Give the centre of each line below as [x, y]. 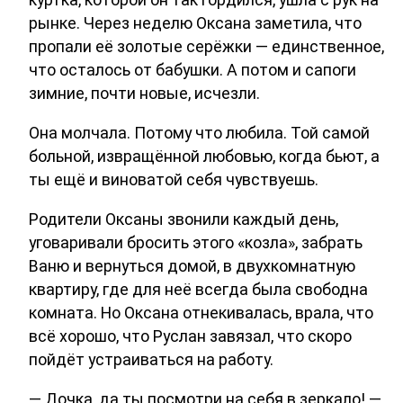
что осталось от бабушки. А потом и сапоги [193, 69]
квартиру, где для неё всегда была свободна [198, 289]
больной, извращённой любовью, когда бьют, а [204, 156]
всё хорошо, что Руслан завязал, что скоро [190, 336]
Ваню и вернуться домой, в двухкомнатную [192, 265]
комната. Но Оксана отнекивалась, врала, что [201, 312]
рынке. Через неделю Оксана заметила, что [195, 22]
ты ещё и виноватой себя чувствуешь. [174, 179]
